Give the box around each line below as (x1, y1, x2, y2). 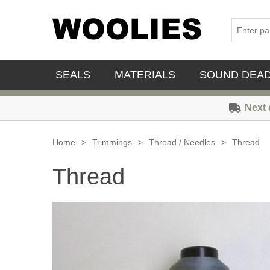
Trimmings (92, 137, 132, 147)
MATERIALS (115, 69, 175, 81)
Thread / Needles (149, 137, 215, 147)
